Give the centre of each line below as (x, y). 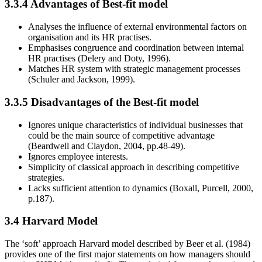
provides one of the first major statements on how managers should (127, 254)
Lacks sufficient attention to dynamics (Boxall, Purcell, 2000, (141, 188)
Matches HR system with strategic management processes (134, 69)
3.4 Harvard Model (51, 221)
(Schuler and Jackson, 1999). (82, 80)
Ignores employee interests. (78, 156)
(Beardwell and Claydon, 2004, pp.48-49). (107, 146)
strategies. (46, 177)
